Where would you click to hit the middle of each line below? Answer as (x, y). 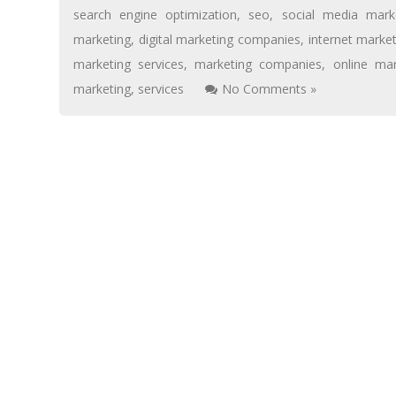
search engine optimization (156, 14)
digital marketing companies (219, 39)
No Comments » (270, 88)
